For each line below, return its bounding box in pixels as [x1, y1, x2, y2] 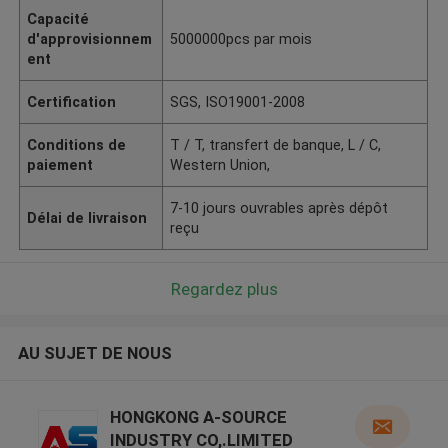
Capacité [27, 10, 90, 27]
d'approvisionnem [27, 30, 153, 47]
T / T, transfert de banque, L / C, [170, 136, 382, 153]
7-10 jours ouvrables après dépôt [170, 199, 389, 216]
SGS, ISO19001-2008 [170, 93, 306, 110]
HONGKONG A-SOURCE [109, 407, 287, 428]
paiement [27, 156, 94, 173]
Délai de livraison [27, 209, 148, 226]
